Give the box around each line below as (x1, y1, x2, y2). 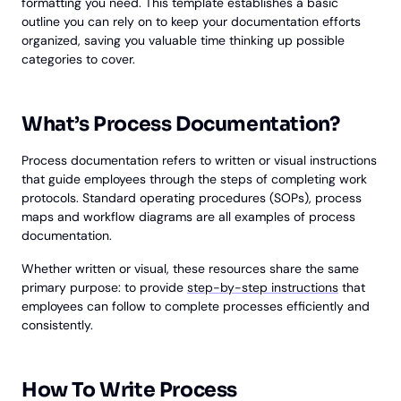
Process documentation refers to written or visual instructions (21, 152, 377, 168)
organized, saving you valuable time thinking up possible (21, 32, 345, 48)
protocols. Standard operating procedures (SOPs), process (21, 190, 362, 206)
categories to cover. (21, 51, 135, 67)
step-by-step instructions (187, 279, 338, 295)
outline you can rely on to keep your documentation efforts (21, 13, 361, 30)
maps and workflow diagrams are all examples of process (21, 209, 355, 225)
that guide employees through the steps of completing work (21, 171, 367, 187)
